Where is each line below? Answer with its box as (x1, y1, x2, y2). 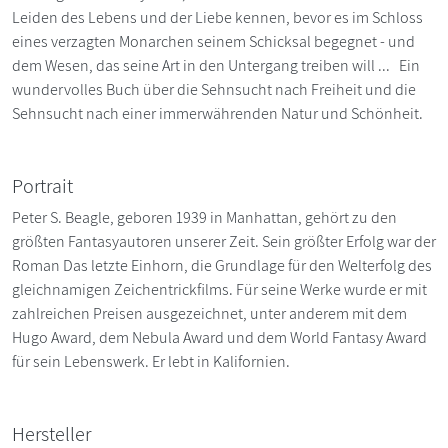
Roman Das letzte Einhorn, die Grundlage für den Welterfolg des (12, 254, 432, 276)
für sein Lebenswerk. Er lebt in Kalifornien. (12, 350, 290, 372)
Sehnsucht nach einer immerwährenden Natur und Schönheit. (12, 102, 423, 124)
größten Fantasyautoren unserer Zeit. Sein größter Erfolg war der (12, 230, 436, 252)
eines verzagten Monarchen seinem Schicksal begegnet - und (12, 30, 415, 52)
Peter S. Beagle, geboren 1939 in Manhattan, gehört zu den (12, 206, 397, 228)
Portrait (12, 172, 73, 199)
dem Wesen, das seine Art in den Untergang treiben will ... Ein (12, 54, 420, 76)
